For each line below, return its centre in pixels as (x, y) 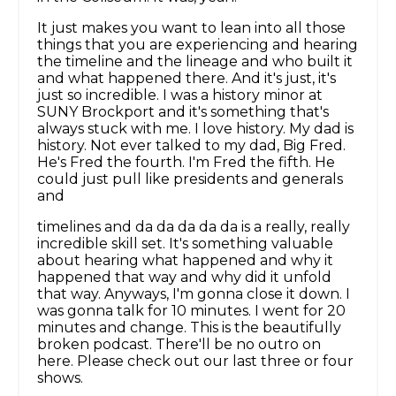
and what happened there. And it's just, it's (187, 79)
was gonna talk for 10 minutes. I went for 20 (191, 311)
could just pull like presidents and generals (190, 179)
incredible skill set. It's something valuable (185, 244)
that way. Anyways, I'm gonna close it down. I (194, 294)
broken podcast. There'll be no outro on (179, 345)
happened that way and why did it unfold (184, 278)
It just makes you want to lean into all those (191, 28)
